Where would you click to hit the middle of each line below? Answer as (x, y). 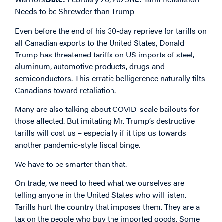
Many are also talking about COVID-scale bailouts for (107, 109)
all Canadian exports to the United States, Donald (100, 42)
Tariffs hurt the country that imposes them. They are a (107, 206)
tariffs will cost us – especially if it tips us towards (101, 133)
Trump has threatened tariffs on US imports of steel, (105, 54)
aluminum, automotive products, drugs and (90, 66)
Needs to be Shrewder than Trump (75, 11)
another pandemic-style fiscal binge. (78, 145)
